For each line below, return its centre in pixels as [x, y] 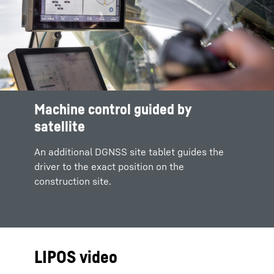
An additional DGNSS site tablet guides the [129, 151]
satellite [60, 126]
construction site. [73, 181]
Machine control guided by [113, 109]
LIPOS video [76, 256]
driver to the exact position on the [109, 166]
